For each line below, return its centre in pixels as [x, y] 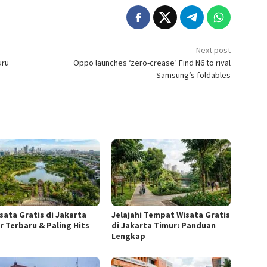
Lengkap [129, 236]
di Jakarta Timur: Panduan [164, 225]
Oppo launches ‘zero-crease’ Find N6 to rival [152, 62]
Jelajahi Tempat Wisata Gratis [171, 214]
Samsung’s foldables [194, 75]
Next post [214, 50]
